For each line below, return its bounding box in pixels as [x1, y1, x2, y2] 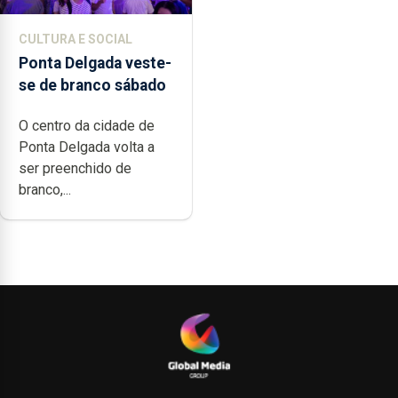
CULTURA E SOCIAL [19, 32, 132, 47]
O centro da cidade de [19, 117, 155, 135]
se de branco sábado [19, 76, 166, 95]
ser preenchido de [19, 160, 131, 178]
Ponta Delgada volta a [19, 139, 155, 156]
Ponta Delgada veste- [19, 54, 171, 73]
